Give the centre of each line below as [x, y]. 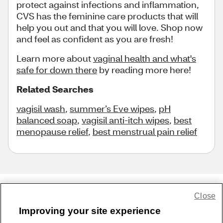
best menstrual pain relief [145, 131]
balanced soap [47, 120]
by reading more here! [144, 69]
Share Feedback [111, 199]
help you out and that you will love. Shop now [110, 27]
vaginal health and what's [145, 58]
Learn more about [55, 58]
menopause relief [52, 131]
